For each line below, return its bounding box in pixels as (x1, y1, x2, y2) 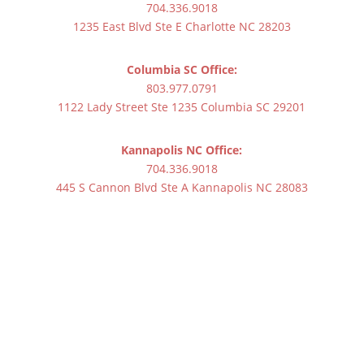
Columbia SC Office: (126, 61, 237, 77)
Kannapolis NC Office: (121, 141, 243, 158)
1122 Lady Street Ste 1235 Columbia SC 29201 (58, 98, 306, 115)
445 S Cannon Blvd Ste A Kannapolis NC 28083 (55, 179, 308, 195)
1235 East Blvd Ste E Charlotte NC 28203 (72, 18, 291, 34)
